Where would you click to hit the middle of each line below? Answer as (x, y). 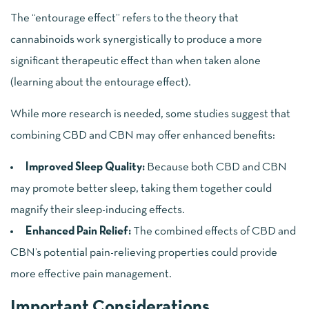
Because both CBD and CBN (216, 168)
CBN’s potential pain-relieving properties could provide (144, 253)
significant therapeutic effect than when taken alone (136, 61)
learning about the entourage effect (99, 83)
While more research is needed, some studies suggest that (150, 114)
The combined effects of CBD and (213, 232)
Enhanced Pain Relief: (78, 232)
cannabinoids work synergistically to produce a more (136, 40)
